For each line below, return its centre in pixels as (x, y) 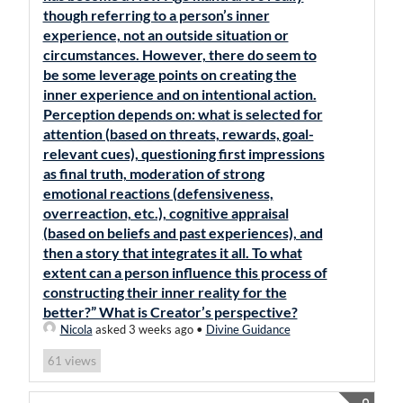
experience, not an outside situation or (166, 35)
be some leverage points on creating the (170, 74)
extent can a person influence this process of (185, 272)
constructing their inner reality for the (165, 292)
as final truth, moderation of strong (153, 173)
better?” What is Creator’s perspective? (170, 312)
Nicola (76, 329)
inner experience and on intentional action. (179, 94)
